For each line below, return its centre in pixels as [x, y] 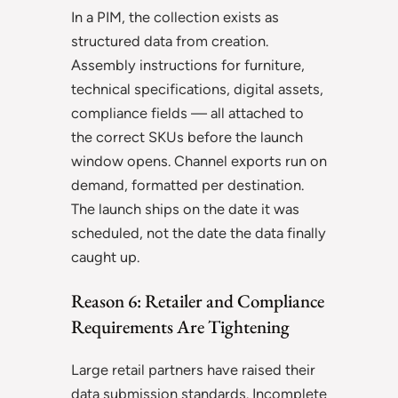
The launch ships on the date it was [185, 209]
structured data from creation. [170, 41]
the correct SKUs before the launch [187, 137]
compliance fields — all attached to [187, 113]
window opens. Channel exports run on [199, 161]
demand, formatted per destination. [187, 185]
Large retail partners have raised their [193, 369]
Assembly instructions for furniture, [188, 65]
